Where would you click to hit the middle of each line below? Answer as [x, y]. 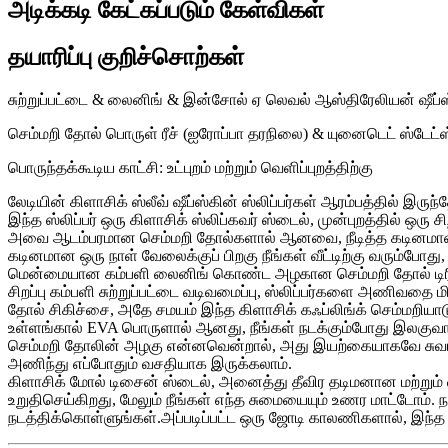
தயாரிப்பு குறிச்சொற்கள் [126, 56]
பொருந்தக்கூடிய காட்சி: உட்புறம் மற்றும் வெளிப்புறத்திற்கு [190, 167]
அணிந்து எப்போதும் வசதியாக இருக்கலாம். [150, 363]
